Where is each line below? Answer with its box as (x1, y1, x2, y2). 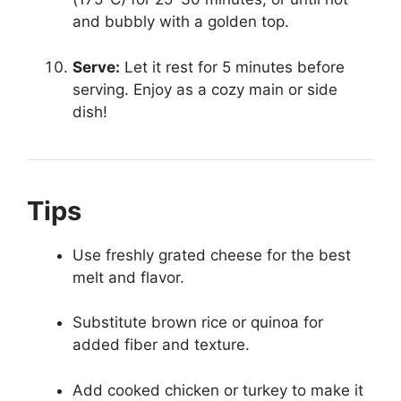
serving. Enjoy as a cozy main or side (73, 80, 337, 98)
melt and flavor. (73, 268, 184, 286)
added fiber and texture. (73, 336, 250, 354)
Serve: (73, 57, 120, 76)
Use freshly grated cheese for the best (73, 245, 351, 264)
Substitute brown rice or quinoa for (73, 313, 323, 331)
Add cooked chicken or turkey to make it (73, 380, 363, 399)
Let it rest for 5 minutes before (120, 57, 345, 76)
